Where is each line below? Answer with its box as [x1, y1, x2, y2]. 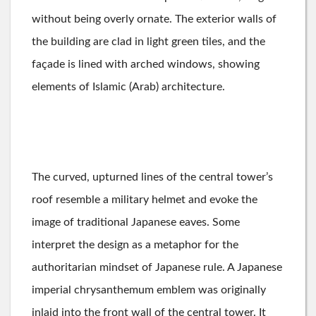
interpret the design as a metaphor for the [32, 239, 238, 250]
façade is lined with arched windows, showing [32, 59, 260, 70]
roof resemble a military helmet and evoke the [32, 194, 257, 205]
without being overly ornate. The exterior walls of [32, 13, 276, 25]
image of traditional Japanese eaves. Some [32, 217, 240, 228]
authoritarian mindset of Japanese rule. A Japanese [32, 262, 282, 273]
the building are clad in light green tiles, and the [32, 36, 265, 47]
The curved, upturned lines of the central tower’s [32, 171, 273, 183]
